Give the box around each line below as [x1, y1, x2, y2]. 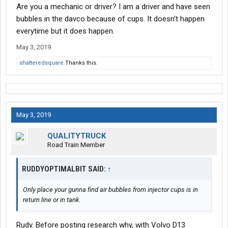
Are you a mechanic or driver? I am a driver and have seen [16, 2, 210, 12]
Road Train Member [47, 141, 105, 149]
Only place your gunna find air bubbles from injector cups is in [23, 186, 198, 194]
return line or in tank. [23, 196, 80, 204]
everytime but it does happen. [16, 26, 115, 36]
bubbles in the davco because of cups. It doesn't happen [16, 14, 205, 24]
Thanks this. [64, 60, 98, 67]
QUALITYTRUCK [47, 131, 106, 141]
